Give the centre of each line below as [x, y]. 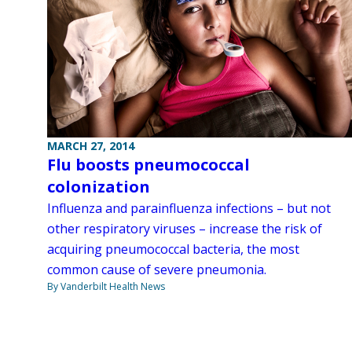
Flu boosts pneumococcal [148, 165]
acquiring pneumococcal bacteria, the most [173, 249]
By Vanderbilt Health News [106, 287]
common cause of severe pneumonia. [157, 270]
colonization [99, 187]
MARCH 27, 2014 [91, 146]
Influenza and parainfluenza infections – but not [189, 209]
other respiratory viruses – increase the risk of [185, 229]
